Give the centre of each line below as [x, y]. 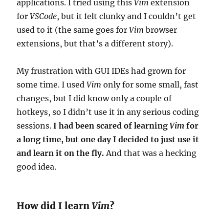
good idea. [37, 166]
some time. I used [51, 84]
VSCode [44, 16]
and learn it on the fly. [61, 153]
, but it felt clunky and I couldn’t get [127, 16]
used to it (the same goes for [73, 30]
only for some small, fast [150, 84]
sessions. [35, 125]
